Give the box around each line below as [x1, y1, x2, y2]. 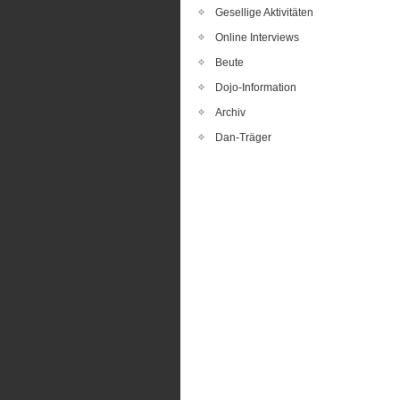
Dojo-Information [215, 81, 296, 94]
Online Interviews [215, 31, 299, 44]
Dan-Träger [215, 131, 271, 144]
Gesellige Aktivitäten [215, 6, 313, 19]
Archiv [215, 106, 246, 119]
